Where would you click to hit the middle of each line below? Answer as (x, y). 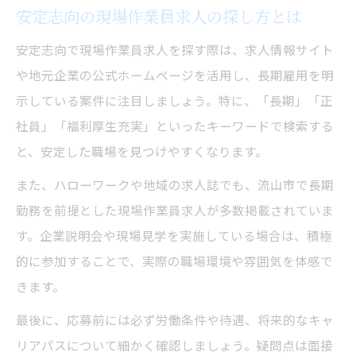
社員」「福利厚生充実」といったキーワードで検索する (175, 125)
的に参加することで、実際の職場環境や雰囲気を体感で (174, 260)
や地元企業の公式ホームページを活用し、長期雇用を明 (175, 74)
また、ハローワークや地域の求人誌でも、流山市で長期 (175, 184)
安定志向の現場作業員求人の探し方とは (159, 16)
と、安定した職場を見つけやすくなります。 (142, 151)
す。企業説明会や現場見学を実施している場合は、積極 (174, 235)
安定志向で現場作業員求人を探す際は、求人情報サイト (175, 49)
